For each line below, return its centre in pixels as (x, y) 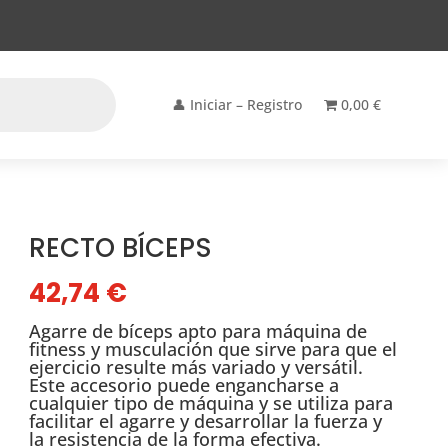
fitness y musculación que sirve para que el (213, 349)
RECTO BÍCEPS (121, 248)
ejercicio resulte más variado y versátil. (196, 367)
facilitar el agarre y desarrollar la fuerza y (206, 421)
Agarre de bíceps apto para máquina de (198, 331)
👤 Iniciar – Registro (237, 104)
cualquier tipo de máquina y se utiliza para (211, 403)
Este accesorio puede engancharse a (184, 385)
